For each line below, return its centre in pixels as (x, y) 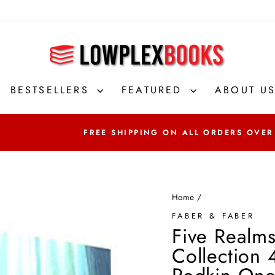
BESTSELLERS (52, 90)
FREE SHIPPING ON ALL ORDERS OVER (179, 133)
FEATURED (154, 90)
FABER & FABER (213, 215)
